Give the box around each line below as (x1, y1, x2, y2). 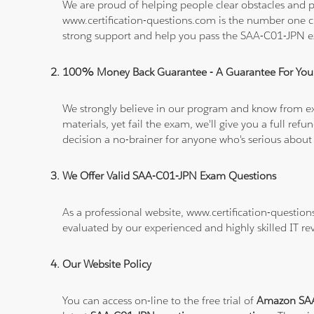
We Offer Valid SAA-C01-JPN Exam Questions (62, 169, 277, 183)
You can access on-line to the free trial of (62, 294, 257, 308)
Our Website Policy (62, 257, 152, 271)
